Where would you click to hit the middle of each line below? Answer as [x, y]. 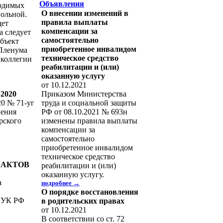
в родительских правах [83, 201]
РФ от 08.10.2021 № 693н [84, 112]
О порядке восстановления [90, 192]
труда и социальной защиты [89, 103]
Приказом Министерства [84, 94]
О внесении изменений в [85, 13]
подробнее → [60, 183]
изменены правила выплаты [89, 121]
